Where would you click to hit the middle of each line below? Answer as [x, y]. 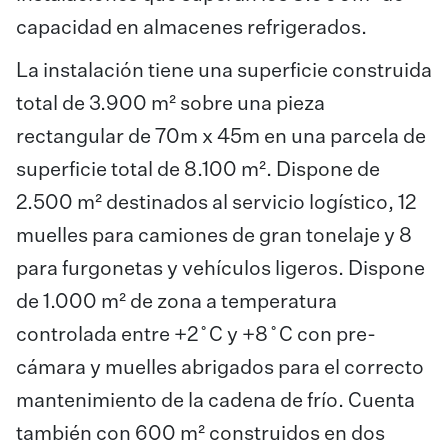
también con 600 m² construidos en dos [200, 434]
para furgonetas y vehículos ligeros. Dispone [220, 269]
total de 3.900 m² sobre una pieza [170, 104]
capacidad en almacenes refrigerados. [191, 28]
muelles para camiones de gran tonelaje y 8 [214, 236]
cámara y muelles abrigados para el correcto [220, 368]
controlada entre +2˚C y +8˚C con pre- [196, 335]
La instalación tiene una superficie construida [224, 71]
